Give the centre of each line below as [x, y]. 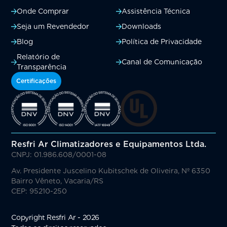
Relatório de [39, 57]
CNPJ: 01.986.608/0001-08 [59, 155]
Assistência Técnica [156, 11]
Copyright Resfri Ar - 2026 [55, 218]
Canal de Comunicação [162, 62]
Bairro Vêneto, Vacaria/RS [58, 181]
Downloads [141, 27]
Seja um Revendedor [53, 27]
